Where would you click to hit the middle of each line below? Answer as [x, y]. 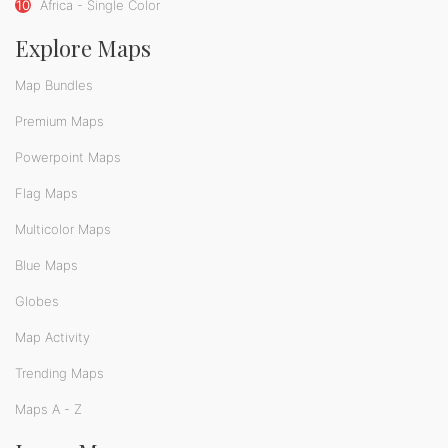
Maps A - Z [48, 408]
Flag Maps [46, 192]
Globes [37, 300]
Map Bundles [54, 84]
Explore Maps [83, 47]
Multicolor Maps [63, 228]
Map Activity [52, 336]
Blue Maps [46, 264]
